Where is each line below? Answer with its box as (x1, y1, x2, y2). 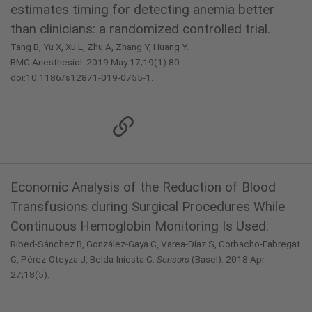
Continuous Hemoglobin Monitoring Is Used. (10, 218, 269, 234)
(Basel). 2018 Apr (189, 253, 265, 265)
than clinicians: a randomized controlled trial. (10, 21, 270, 37)
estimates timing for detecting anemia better (10, 1, 274, 17)
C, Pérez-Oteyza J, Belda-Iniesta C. (10, 253, 157, 265)
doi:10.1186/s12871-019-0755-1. (10, 72, 153, 83)
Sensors (157, 253, 189, 265)
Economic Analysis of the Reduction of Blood (10, 179, 276, 195)
